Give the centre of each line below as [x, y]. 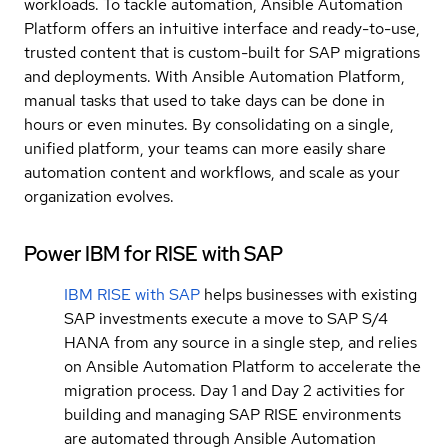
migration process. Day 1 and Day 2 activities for [234, 390]
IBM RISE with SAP [132, 294]
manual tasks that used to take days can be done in [204, 100]
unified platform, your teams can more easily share [205, 148]
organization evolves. [99, 196]
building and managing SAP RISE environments [232, 414]
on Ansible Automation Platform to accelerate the [242, 366]
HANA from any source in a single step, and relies [240, 342]
